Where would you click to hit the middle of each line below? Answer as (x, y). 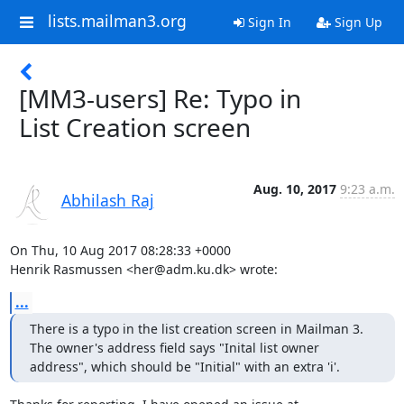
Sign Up (356, 22)
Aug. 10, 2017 (294, 189)
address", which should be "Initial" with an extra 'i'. (184, 367)
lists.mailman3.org (117, 21)
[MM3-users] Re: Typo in (160, 98)
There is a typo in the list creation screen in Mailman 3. (196, 329)
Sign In (267, 22)
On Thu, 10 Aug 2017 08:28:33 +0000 (120, 250)
